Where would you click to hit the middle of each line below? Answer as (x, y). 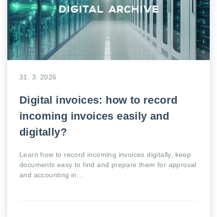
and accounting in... (52, 175)
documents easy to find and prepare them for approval (108, 165)
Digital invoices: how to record (99, 100)
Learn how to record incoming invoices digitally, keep (105, 155)
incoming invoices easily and (94, 116)
